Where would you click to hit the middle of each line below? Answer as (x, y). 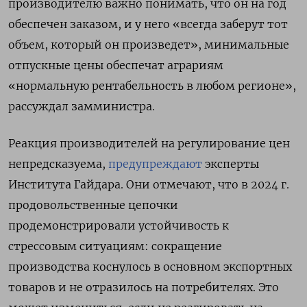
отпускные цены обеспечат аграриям (116, 65)
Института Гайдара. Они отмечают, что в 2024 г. (149, 184)
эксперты (231, 163)
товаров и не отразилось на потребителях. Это (144, 287)
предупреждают (155, 163)
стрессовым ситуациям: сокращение (115, 246)
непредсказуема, (58, 163)
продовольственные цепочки (93, 205)
